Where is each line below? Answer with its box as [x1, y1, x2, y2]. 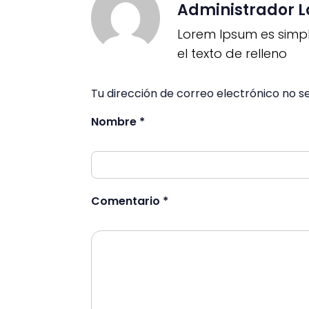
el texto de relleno [177, 45, 287, 63]
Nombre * [91, 113, 145, 130]
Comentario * [91, 192, 168, 209]
